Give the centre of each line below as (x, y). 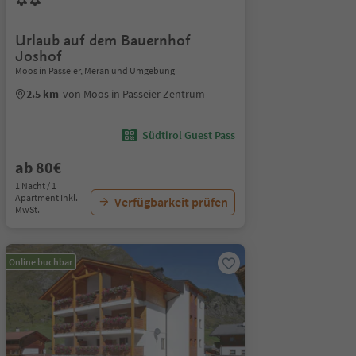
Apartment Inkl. (46, 197)
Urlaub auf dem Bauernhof (103, 40)
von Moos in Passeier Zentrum (133, 94)
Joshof (38, 56)
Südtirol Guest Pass (188, 135)
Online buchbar (40, 262)
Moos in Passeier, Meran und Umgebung (95, 70)
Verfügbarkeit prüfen (171, 202)
